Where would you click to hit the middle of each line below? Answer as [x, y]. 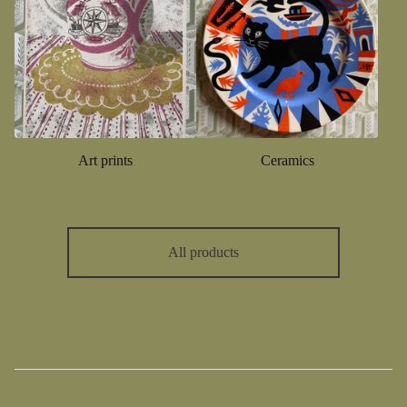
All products [203, 252]
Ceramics [287, 160]
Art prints [105, 160]
